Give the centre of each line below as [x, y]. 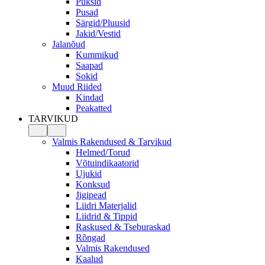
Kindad [90, 97]
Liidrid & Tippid [106, 216]
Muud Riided [77, 87]
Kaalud [89, 259]
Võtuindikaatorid [107, 163]
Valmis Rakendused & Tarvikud [112, 142]
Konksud [93, 184]
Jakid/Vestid [98, 33]
